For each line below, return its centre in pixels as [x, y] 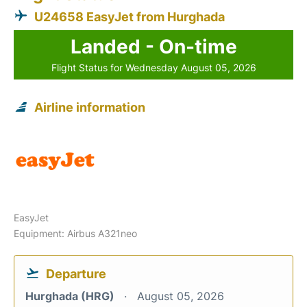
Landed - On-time [153, 46]
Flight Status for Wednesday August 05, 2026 [153, 67]
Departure [76, 273]
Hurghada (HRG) [71, 296]
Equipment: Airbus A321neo [75, 233]
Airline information [90, 107]
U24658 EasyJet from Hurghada [130, 16]
